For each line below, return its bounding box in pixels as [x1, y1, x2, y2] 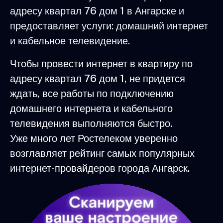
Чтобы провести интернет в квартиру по [10, 57, 193, 70]
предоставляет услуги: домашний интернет [10, 19, 208, 32]
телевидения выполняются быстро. [10, 117, 172, 129]
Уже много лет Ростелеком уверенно [10, 132, 178, 144]
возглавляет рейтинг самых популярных [10, 147, 195, 159]
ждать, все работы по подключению [10, 87, 174, 100]
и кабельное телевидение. [10, 34, 130, 47]
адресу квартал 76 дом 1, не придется [10, 72, 185, 85]
